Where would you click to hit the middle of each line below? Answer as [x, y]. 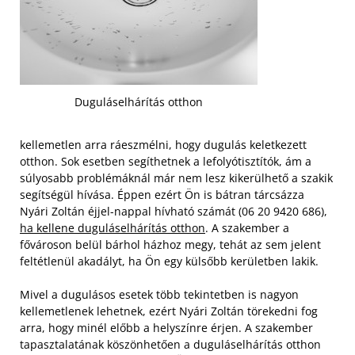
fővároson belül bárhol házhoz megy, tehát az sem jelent [170, 244]
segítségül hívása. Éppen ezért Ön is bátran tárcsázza [162, 194]
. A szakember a [247, 227]
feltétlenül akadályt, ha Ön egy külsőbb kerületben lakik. [169, 261]
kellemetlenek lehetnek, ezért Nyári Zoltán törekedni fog [169, 311]
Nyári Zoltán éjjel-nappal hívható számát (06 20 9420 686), [174, 211]
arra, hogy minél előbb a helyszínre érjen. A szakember [166, 327]
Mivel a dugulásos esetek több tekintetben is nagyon [159, 294]
